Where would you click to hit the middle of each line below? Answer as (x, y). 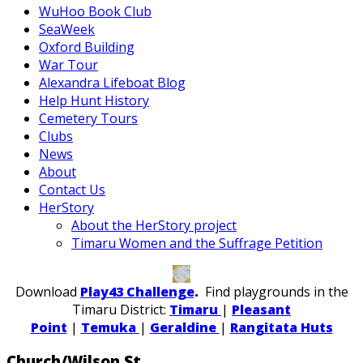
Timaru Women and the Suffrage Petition (197, 243)
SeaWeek (67, 29)
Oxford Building (87, 47)
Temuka (110, 327)
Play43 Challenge (137, 291)
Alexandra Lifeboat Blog (112, 83)
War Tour (68, 65)
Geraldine (184, 327)
